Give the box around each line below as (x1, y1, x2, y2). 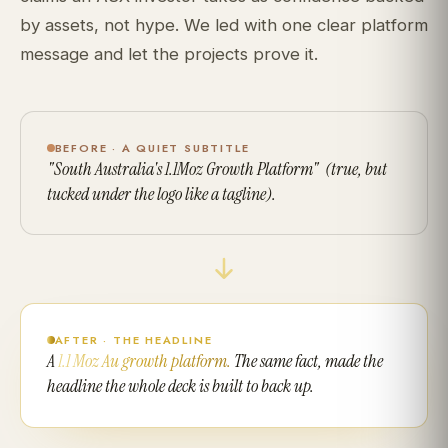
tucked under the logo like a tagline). (46, 182, 276, 206)
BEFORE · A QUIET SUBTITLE (54, 140, 250, 156)
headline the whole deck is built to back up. (46, 374, 314, 399)
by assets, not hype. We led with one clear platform (20, 15, 428, 36)
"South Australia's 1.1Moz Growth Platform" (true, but (46, 157, 387, 181)
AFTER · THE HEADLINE (54, 332, 213, 349)
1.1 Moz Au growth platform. (57, 349, 231, 374)
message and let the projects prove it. (20, 44, 318, 65)
